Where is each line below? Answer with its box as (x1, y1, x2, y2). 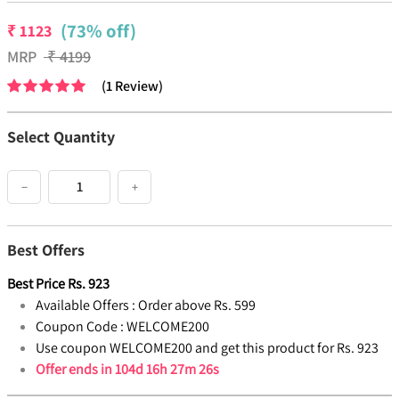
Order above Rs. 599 (138, 296, 256, 315)
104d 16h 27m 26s (115, 360, 219, 379)
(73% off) (61, 19, 136, 44)
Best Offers (7, 240, 85, 261)
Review (115, 77, 159, 96)
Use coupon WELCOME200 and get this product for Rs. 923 (36, 338, 379, 358)
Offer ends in (36, 360, 115, 379)
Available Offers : (36, 296, 135, 315)
